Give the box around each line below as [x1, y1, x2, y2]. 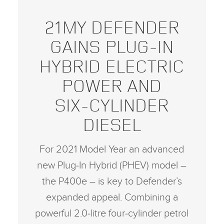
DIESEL [82, 111, 141, 136]
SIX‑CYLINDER [54, 92, 169, 117]
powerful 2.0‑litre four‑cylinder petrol [35, 207, 189, 219]
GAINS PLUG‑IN [50, 33, 174, 58]
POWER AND [62, 72, 162, 97]
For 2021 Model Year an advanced [39, 143, 184, 155]
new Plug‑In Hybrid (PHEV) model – [37, 159, 187, 171]
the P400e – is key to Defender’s [41, 175, 182, 187]
